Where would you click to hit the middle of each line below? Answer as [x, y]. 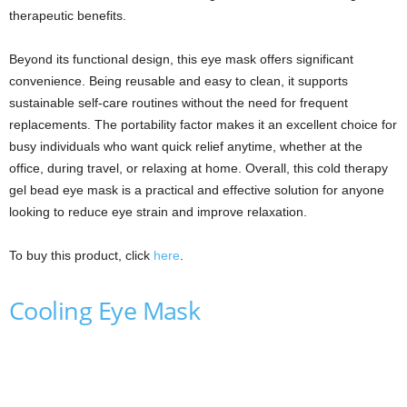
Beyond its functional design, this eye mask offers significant [181, 59]
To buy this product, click [81, 255]
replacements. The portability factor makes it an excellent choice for [203, 124]
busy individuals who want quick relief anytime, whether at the [186, 146]
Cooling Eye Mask [105, 310]
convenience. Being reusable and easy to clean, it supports [179, 80]
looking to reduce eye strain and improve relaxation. [158, 211]
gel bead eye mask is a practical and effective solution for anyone [197, 189]
